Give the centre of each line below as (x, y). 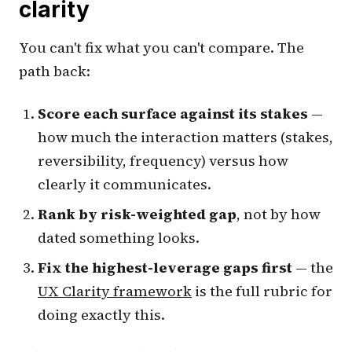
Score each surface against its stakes (173, 113)
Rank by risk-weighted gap (137, 214)
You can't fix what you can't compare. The (161, 47)
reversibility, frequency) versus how (163, 160)
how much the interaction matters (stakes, (185, 137)
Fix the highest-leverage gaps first (165, 267)
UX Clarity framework (115, 291)
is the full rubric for (262, 291)
